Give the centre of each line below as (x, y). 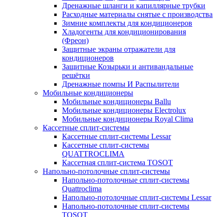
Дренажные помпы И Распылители (121, 84)
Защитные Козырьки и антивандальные (128, 67)
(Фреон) (75, 40)
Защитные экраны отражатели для (119, 49)
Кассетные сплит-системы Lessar (116, 136)
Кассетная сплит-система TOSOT (117, 163)
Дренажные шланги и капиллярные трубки (134, 6)
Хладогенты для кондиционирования (124, 32)
